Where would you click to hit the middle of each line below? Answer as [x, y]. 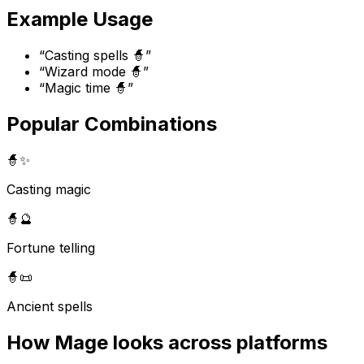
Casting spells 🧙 [95, 56]
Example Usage [80, 19]
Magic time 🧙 [86, 88]
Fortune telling [51, 248]
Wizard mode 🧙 [94, 72]
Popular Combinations [112, 124]
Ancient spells [50, 307]
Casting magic [49, 190]
